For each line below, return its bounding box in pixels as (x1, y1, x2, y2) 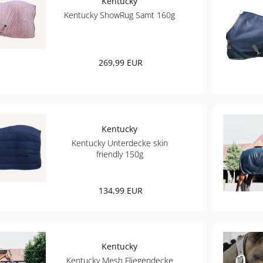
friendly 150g (96, 148, 143, 160)
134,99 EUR (99, 184, 143, 196)
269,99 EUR (99, 57, 143, 68)
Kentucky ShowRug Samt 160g (64, 9, 176, 21)
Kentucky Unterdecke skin (71, 137, 168, 149)
